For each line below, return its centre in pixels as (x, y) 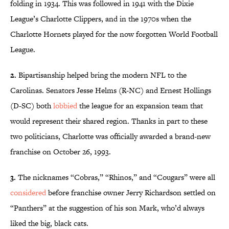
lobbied (65, 106)
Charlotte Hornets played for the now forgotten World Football (114, 34)
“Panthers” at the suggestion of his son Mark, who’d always (107, 208)
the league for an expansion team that (140, 106)
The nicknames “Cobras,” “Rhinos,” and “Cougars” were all (116, 177)
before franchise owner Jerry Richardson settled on (131, 193)
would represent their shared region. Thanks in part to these (109, 121)
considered (28, 193)
